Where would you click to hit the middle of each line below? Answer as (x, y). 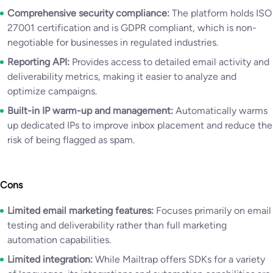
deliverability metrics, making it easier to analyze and (122, 76)
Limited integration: (51, 259)
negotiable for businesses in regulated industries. (113, 42)
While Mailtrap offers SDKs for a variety (180, 259)
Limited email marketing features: (80, 210)
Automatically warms (222, 110)
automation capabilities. (59, 239)
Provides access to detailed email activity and (171, 62)
